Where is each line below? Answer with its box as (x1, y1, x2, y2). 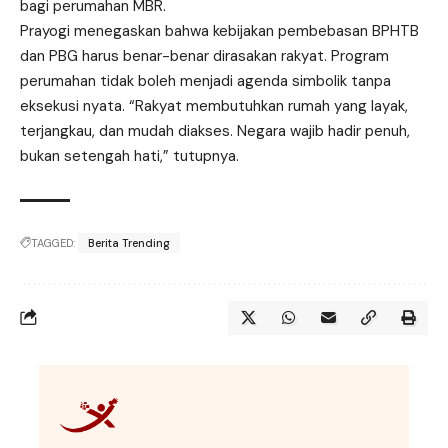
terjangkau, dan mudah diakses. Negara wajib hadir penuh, (20, 120, 410, 141)
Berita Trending (88, 235, 170, 250)
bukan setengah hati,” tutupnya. (20, 145, 239, 166)
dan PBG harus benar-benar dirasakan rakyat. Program (20, 45, 389, 66)
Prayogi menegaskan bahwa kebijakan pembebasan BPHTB (20, 20, 419, 41)
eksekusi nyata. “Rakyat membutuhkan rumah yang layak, (20, 95, 408, 116)
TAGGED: (31, 235, 75, 250)
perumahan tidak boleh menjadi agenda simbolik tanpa (20, 70, 391, 91)
